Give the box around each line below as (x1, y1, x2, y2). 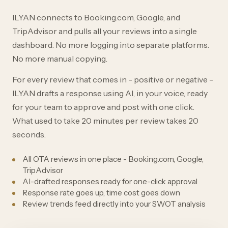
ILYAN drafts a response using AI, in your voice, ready (12, 88, 208, 99)
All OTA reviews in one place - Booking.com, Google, (22, 154, 204, 164)
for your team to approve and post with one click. (12, 102, 194, 112)
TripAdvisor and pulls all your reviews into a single (12, 26, 197, 37)
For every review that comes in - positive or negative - (12, 74, 213, 85)
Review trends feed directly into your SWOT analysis (22, 199, 206, 209)
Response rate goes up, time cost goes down (22, 188, 180, 198)
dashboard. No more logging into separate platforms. (12, 40, 209, 50)
